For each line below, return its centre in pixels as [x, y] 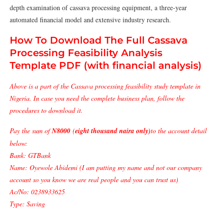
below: [19, 143]
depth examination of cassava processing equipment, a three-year [98, 7]
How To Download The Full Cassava [99, 40]
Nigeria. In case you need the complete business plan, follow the [97, 98]
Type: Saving [27, 203]
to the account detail [179, 130]
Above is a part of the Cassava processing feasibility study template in [105, 86]
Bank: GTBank [30, 155]
